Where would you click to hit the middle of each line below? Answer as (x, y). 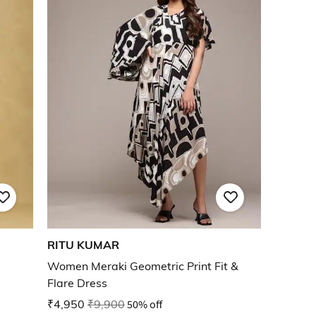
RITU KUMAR (83, 245)
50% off (145, 304)
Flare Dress (77, 283)
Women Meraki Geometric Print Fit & (143, 266)
